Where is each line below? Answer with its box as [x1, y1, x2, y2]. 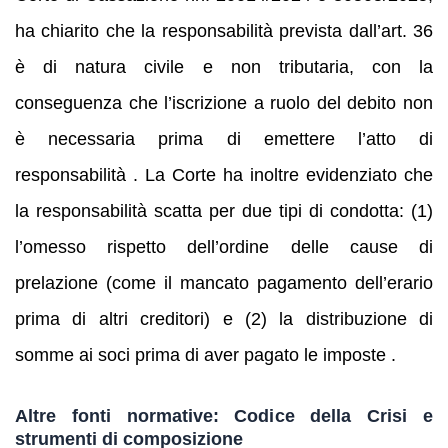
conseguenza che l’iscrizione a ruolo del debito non [15, 93, 433, 114]
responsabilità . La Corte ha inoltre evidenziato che [15, 165, 433, 186]
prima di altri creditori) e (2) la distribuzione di [15, 309, 433, 330]
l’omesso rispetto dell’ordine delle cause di [15, 237, 433, 258]
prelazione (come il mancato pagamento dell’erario [15, 273, 433, 294]
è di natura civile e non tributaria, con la [15, 57, 433, 78]
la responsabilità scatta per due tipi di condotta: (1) [15, 201, 433, 222]
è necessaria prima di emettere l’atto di [15, 129, 433, 150]
